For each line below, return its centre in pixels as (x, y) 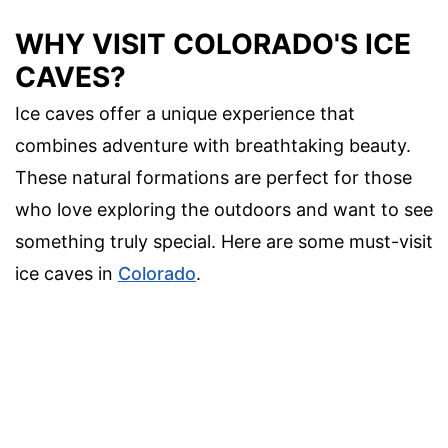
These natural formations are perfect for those (213, 177)
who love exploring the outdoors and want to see (224, 209)
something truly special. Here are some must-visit (224, 241)
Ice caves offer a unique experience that (185, 113)
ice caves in (66, 273)
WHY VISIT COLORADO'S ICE (213, 43)
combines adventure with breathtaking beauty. (213, 145)
